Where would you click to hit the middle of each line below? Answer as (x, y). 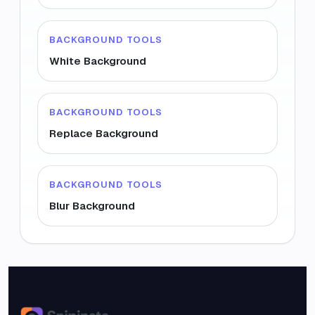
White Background (98, 61)
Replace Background (104, 133)
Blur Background (92, 206)
